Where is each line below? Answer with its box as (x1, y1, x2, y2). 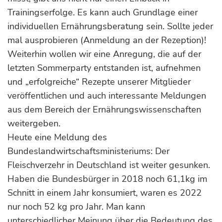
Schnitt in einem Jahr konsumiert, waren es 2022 (7, 187, 202, 199)
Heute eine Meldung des (7, 131, 107, 143)
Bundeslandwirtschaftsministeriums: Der (7, 145, 169, 157)
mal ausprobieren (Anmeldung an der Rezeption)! (7, 34, 206, 46)
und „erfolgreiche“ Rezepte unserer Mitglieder (7, 76, 191, 88)
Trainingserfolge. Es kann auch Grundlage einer (7, 6, 198, 18)
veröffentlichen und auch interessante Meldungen (7, 90, 206, 102)
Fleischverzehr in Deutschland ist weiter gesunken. (7, 159, 210, 171)
